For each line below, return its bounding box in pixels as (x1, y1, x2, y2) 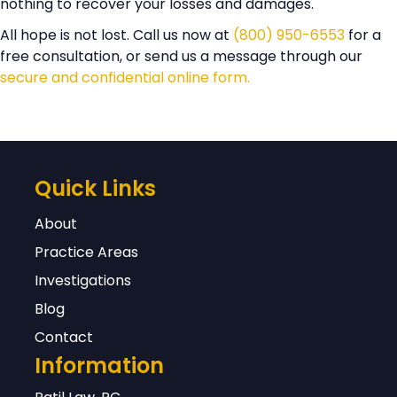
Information (34, 351, 164, 381)
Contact (34, 327, 93, 348)
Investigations (34, 270, 131, 292)
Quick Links (34, 174, 156, 204)
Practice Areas (34, 242, 138, 263)
